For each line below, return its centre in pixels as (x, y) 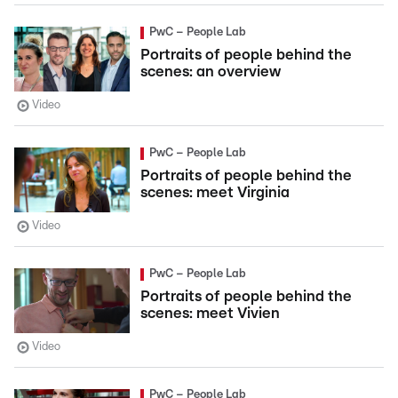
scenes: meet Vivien (210, 313)
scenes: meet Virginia (215, 192)
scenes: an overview (211, 72)
